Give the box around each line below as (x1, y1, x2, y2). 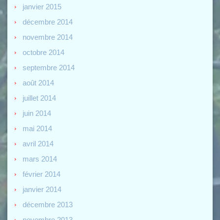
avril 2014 (23, 139, 54, 148)
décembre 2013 (23, 200, 73, 209)
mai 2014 (23, 124, 52, 133)
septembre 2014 (23, 63, 75, 72)
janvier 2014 (23, 185, 61, 193)
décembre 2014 (23, 17, 73, 26)
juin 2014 (23, 109, 51, 117)
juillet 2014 (23, 93, 56, 102)
